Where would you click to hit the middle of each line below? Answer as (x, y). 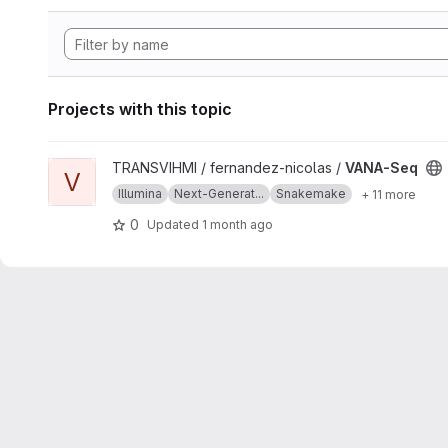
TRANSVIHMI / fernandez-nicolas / (228, 167)
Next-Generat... (219, 193)
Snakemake (311, 193)
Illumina (140, 193)
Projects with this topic (140, 109)
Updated (174, 224)
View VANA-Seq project (126, 167)
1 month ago (237, 224)
